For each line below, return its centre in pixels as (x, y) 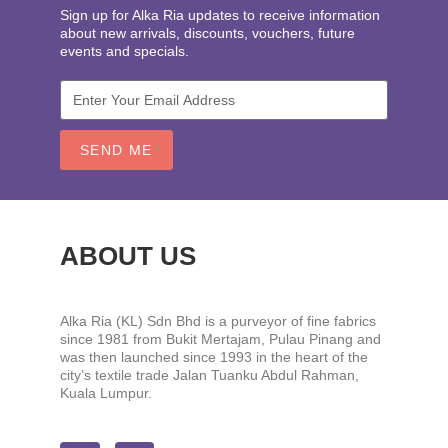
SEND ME (116, 150)
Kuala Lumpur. (106, 393)
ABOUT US (128, 256)
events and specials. (124, 51)
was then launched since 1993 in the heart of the (214, 357)
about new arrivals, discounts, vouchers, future (207, 33)
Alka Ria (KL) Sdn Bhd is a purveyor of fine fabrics (218, 321)
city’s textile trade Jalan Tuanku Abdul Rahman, (209, 375)
